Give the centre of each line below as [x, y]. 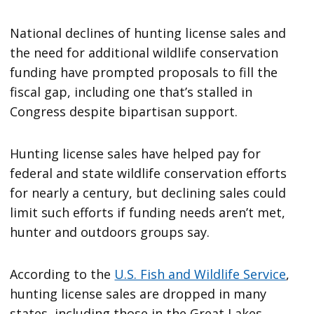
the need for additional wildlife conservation [144, 52]
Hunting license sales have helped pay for [136, 153]
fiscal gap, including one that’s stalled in [131, 91]
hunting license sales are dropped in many [138, 293]
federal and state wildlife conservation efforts [149, 173]
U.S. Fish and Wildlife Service [200, 274]
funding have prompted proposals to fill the [144, 72]
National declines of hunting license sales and [148, 33]
